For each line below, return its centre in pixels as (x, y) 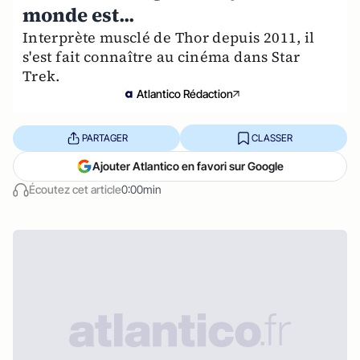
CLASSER (272, 137)
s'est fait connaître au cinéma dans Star (162, 57)
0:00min (141, 189)
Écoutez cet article (75, 189)
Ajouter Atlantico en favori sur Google (188, 166)
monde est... (78, 15)
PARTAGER (104, 137)
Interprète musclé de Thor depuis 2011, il (169, 37)
